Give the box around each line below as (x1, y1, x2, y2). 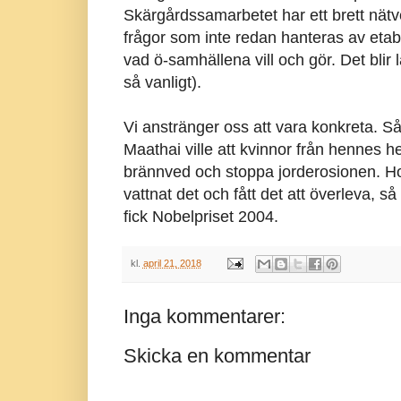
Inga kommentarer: (123, 305, 286, 328)
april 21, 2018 (142, 257, 201, 269)
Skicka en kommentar (123, 345, 311, 368)
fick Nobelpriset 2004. (123, 207, 278, 226)
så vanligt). (123, 73, 201, 91)
